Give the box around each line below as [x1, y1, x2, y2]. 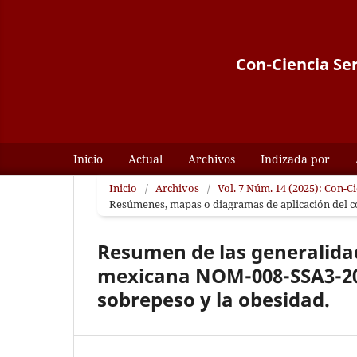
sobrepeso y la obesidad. [97, 285, 330, 312]
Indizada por [261, 151, 330, 167]
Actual [128, 151, 163, 167]
